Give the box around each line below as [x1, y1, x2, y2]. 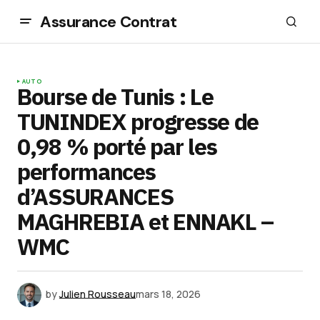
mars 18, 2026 [136, 286, 201, 301]
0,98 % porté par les [17, 131, 217, 161]
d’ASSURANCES [17, 181, 174, 211]
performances [17, 156, 156, 186]
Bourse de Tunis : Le [17, 81, 214, 111]
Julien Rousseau [59, 286, 136, 301]
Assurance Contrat [40, 11, 177, 32]
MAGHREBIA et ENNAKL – [17, 206, 274, 236]
